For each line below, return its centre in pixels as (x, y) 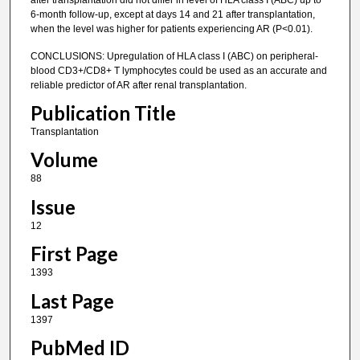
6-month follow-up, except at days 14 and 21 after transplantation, (172, 15)
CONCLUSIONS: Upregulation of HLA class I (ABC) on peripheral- (174, 56)
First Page (74, 254)
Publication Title (103, 112)
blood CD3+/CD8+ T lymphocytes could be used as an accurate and (178, 70)
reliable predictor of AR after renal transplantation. (138, 85)
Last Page (72, 301)
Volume (64, 160)
